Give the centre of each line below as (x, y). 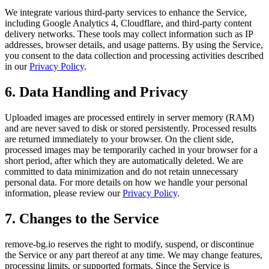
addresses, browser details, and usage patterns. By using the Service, (134, 44)
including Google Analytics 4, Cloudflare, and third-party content (128, 23)
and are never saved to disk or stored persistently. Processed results (131, 128)
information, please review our (64, 193)
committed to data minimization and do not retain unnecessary (122, 171)
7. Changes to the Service (82, 218)
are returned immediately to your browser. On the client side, (119, 139)
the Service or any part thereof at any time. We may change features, (134, 255)
